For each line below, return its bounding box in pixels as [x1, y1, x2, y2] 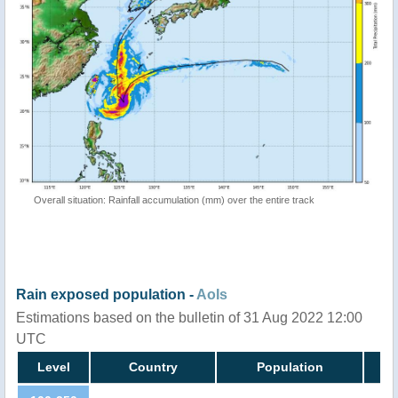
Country [128, 360, 178, 375]
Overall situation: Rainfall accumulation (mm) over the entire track [34, 195, 314, 206]
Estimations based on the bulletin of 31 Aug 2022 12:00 [16, 310, 362, 326]
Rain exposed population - [16, 287, 196, 303]
